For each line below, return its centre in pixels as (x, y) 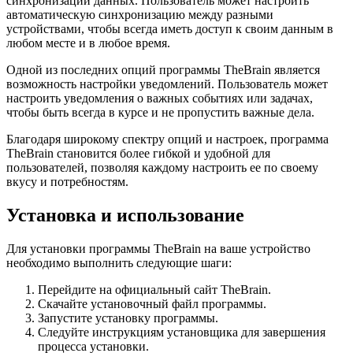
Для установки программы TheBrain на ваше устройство (158, 248)
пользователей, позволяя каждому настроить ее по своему (162, 167)
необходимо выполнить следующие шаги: (119, 262)
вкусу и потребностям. (67, 181)
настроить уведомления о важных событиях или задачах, (160, 98)
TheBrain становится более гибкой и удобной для (138, 153)
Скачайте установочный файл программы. (152, 303)
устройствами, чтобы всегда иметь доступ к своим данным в (170, 28)
